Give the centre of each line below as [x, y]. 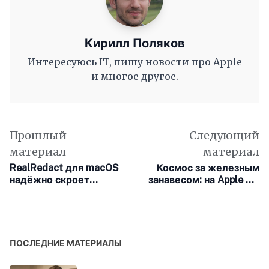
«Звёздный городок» [209, 204]
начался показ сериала [204, 192]
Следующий [224, 135]
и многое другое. [134, 77]
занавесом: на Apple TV [204, 180]
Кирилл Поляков [134, 44]
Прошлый [38, 135]
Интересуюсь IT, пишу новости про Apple [134, 62]
